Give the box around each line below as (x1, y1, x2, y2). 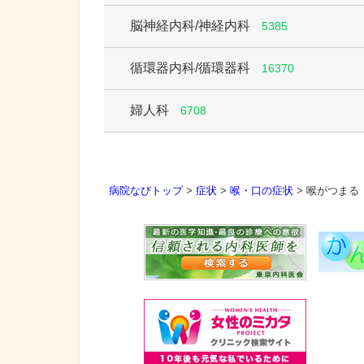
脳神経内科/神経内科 (130, 18, 250, 32)
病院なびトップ (109, 184, 183, 197)
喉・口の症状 (230, 184, 293, 197)
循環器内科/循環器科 (130, 60, 250, 75)
